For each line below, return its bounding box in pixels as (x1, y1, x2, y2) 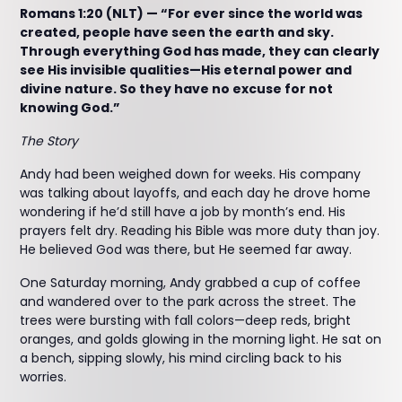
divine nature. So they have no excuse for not (20, 80, 334, 98)
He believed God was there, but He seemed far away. (20, 240, 353, 258)
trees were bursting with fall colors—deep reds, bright (20, 311, 352, 329)
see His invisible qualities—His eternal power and (20, 61, 353, 79)
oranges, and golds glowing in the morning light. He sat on (20, 330, 382, 348)
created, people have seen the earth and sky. (20, 23, 335, 41)
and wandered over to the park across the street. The (20, 293, 357, 310)
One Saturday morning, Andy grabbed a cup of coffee (20, 274, 362, 292)
